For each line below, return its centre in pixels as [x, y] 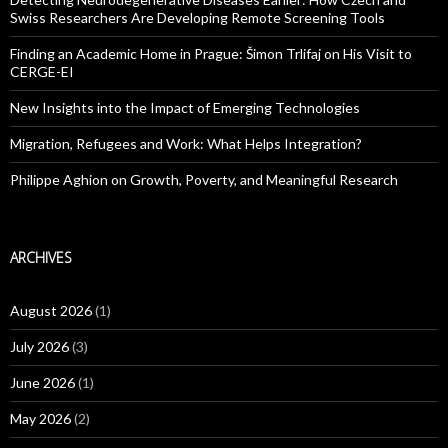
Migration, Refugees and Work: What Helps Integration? [186, 144]
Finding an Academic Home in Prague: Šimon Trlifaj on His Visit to [211, 54]
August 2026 [51, 311]
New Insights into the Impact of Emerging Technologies [185, 108]
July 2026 [39, 347]
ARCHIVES [41, 258]
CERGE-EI [42, 72]
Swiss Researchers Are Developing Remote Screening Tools [197, 18]
